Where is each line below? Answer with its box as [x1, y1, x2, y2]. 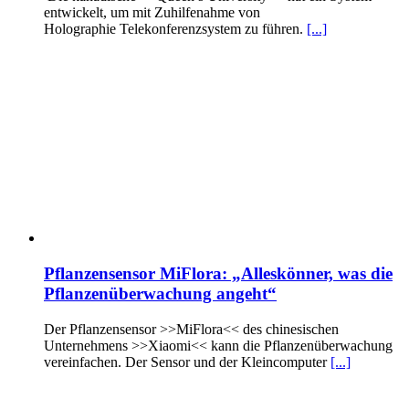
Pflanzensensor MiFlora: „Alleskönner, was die [44, 264, 393, 283]
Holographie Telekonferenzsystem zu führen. [44, 21, 307, 37]
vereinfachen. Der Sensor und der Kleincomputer [44, 353, 330, 370]
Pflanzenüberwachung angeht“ [44, 284, 277, 303]
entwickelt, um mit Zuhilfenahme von [44, 5, 260, 21]
